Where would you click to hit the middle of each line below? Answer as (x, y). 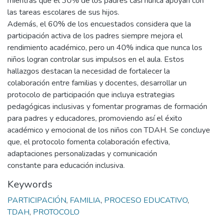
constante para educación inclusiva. (66, 165)
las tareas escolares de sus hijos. (63, 12)
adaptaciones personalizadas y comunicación (82, 154)
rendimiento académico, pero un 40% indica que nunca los (105, 48)
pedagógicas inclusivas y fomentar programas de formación (107, 107)
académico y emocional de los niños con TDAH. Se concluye (109, 130)
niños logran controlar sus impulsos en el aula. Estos (96, 59)
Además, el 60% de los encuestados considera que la (99, 24)
